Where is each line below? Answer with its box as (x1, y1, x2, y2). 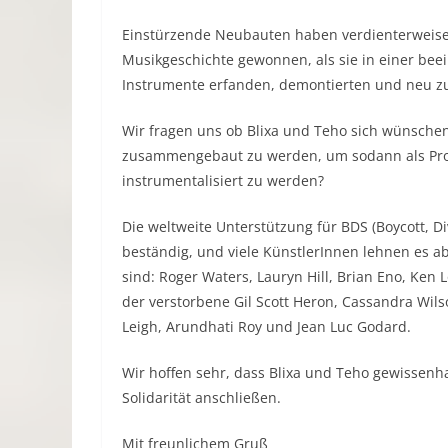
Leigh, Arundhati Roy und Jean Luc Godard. (122, 317, 411, 336)
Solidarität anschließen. (122, 388, 281, 407)
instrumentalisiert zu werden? (122, 171, 324, 190)
